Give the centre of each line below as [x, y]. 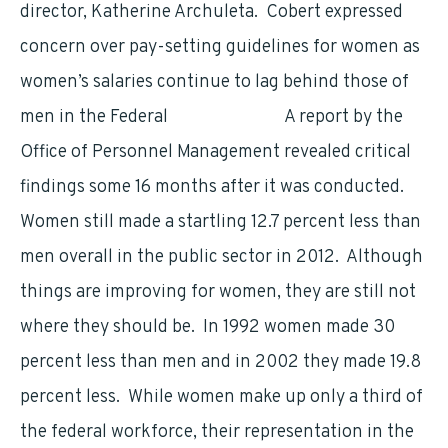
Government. [224, 117]
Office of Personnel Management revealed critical [215, 152]
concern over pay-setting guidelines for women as [220, 47]
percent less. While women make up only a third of [221, 397]
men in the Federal [96, 117]
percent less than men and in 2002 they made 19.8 [220, 362]
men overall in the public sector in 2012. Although [221, 257]
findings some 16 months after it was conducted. [214, 187]
